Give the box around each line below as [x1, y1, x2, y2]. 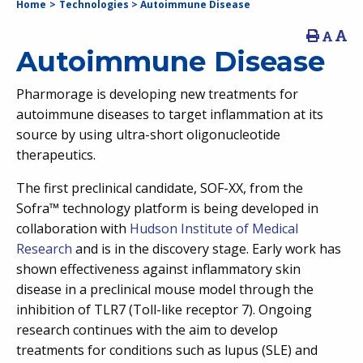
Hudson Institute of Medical [130, 220, 298, 238]
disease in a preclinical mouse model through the [16, 280, 314, 299]
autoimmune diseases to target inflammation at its [16, 105, 323, 124]
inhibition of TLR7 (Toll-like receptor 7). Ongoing [16, 301, 312, 319]
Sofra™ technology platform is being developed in [16, 199, 318, 218]
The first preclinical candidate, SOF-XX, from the [16, 179, 303, 198]
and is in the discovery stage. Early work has [72, 240, 341, 258]
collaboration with [16, 220, 130, 238]
